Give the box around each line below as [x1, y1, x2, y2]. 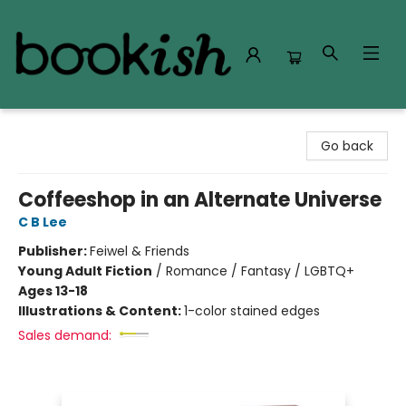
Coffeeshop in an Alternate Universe [18, 186, 382, 214]
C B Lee [18, 213, 67, 231]
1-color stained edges [184, 302, 320, 320]
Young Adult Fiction [18, 262, 152, 280]
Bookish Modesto [14, 117, 120, 135]
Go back [321, 137, 373, 155]
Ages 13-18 [18, 282, 88, 300]
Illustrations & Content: [18, 302, 184, 320]
